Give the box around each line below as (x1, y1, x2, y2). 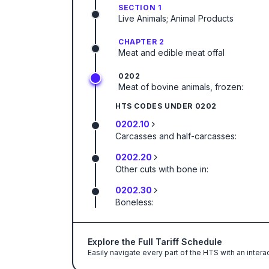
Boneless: (115, 197, 154, 207)
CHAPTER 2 (118, 37, 165, 46)
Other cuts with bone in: (115, 164, 208, 174)
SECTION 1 (118, 3, 162, 12)
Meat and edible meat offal (118, 47, 225, 58)
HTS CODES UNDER (115, 101, 195, 110)
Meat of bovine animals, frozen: (118, 82, 243, 92)
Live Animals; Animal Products (118, 13, 234, 23)
